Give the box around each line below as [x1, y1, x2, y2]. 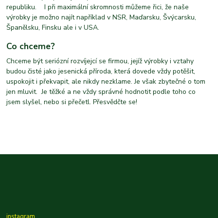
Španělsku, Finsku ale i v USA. [6, 22, 100, 32]
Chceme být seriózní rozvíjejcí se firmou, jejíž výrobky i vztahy [6, 56, 194, 66]
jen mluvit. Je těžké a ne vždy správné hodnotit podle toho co [6, 87, 196, 96]
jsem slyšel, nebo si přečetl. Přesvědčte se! [6, 97, 138, 107]
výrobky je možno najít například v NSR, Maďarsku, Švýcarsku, [6, 12, 197, 22]
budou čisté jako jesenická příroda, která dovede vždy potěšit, [6, 66, 196, 76]
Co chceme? [6, 40, 55, 53]
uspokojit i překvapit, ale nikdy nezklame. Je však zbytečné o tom [6, 76, 206, 86]
